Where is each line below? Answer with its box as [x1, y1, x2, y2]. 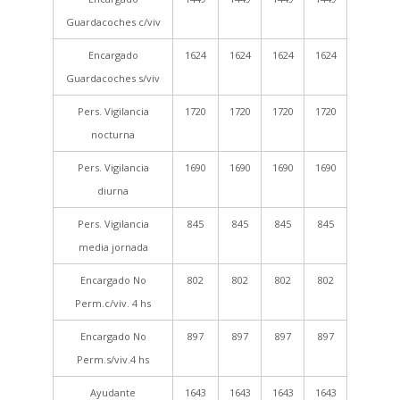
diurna [97, 184, 129, 197]
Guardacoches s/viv [66, 71, 160, 85]
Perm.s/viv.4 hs [77, 353, 149, 366]
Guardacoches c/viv [65, 15, 161, 29]
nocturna [91, 128, 135, 141]
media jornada [78, 240, 148, 254]
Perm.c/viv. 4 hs [75, 296, 151, 310]
